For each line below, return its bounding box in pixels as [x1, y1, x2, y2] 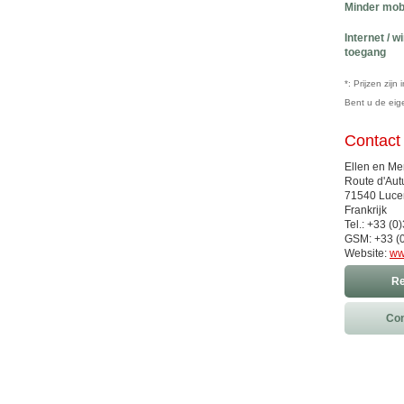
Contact [344, 132, 400, 150]
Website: [344, 247, 390, 260]
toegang [344, 46, 386, 59]
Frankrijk [344, 204, 387, 216]
